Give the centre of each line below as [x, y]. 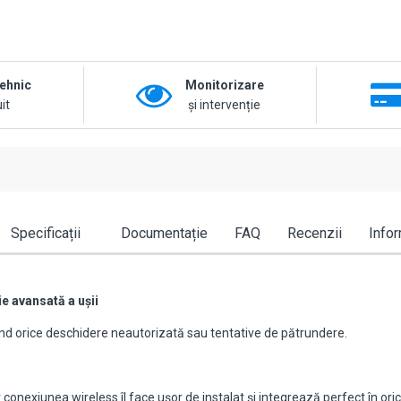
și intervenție [225, 105]
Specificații [45, 234]
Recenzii [314, 234]
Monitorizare [224, 85]
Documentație [164, 234]
